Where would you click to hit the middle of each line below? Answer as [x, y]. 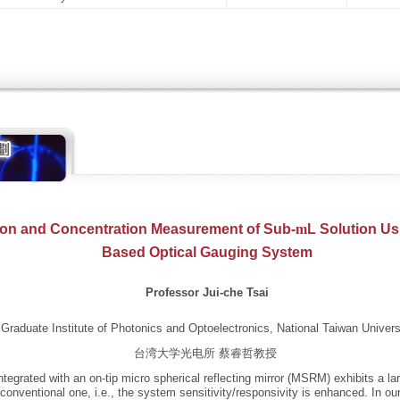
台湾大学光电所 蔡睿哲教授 [205, 353]
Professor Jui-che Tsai [207, 292]
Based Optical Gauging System [207, 252]
